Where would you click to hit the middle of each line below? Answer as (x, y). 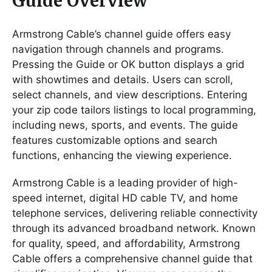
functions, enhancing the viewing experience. (122, 155)
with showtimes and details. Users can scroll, (123, 80)
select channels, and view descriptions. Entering (130, 95)
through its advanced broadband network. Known (134, 228)
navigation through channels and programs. (118, 49)
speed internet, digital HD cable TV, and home (125, 198)
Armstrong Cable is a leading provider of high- (125, 182)
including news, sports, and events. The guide (125, 125)
